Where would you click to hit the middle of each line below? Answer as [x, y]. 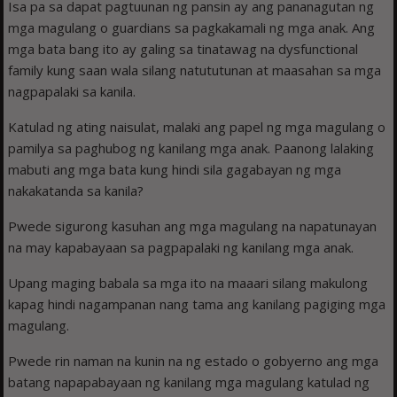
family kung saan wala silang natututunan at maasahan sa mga [195, 70]
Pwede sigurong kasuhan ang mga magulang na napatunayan [193, 226]
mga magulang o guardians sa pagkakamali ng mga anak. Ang [192, 27]
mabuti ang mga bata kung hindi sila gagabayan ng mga [175, 169]
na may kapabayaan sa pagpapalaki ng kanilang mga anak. [181, 247]
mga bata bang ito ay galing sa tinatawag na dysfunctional [183, 48]
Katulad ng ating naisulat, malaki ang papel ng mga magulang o [197, 126]
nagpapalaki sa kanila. [72, 91]
